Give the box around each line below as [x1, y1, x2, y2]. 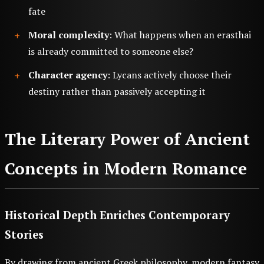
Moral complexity [28, 28, 109, 42]
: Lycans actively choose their [107, 68, 232, 82]
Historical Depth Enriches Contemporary [5, 208, 230, 223]
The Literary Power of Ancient [5, 128, 250, 150]
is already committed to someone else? [28, 45, 193, 58]
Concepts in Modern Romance [5, 157, 247, 180]
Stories [5, 227, 44, 242]
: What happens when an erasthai [109, 28, 251, 42]
